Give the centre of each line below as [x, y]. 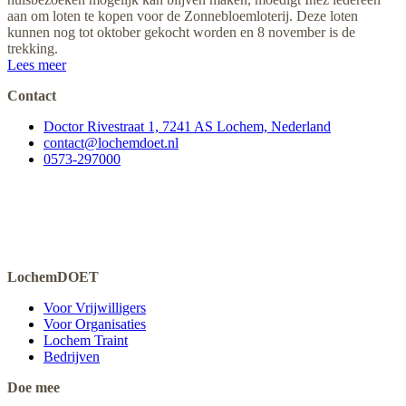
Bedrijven [72, 356]
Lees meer [37, 64]
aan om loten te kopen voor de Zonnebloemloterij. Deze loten [183, 15]
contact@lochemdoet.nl [111, 142]
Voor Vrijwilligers [95, 307]
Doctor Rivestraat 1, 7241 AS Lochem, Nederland [187, 126]
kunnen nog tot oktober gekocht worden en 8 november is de [181, 32]
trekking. [33, 48]
